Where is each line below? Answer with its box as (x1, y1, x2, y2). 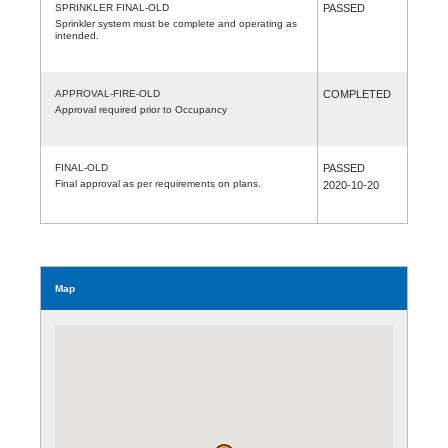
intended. (55, 29, 99, 41)
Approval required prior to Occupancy (55, 103, 227, 115)
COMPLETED (323, 87, 391, 100)
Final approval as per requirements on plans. (55, 177, 261, 189)
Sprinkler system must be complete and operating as (55, 17, 297, 29)
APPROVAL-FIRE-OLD (55, 87, 160, 99)
